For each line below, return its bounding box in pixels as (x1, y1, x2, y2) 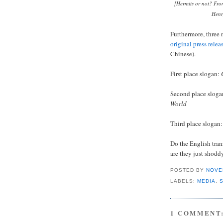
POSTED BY (170, 167, 207, 173)
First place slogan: (170, 69, 221, 79)
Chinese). (170, 49, 196, 59)
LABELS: (170, 178, 198, 184)
